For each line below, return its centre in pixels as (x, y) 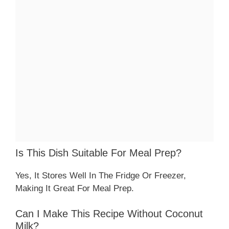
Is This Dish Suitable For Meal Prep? (98, 153)
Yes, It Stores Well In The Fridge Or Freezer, (101, 175)
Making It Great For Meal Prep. (75, 188)
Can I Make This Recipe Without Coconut (109, 214)
